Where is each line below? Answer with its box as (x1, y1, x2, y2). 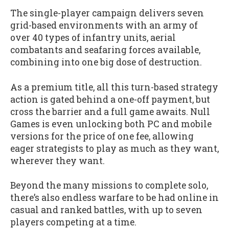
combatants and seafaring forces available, (10, 44, 200, 56)
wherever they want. (10, 154, 105, 167)
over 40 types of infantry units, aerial (10, 32, 176, 43)
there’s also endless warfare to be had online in (10, 192, 219, 204)
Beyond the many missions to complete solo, (10, 179, 208, 192)
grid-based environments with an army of (10, 19, 198, 31)
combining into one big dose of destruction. (10, 56, 202, 68)
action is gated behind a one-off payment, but (10, 93, 210, 105)
